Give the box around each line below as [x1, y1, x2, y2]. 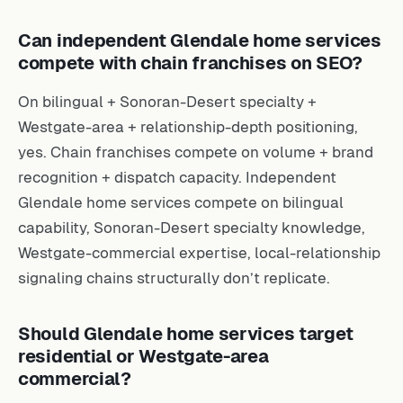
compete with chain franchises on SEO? [18, 52, 363, 73]
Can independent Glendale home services [18, 30, 381, 50]
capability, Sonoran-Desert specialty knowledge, [18, 218, 365, 237]
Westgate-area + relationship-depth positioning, [18, 117, 358, 136]
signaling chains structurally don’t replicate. [18, 268, 330, 287]
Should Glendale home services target [18, 323, 354, 344]
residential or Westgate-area [18, 345, 269, 366]
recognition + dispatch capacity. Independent [18, 167, 336, 186]
